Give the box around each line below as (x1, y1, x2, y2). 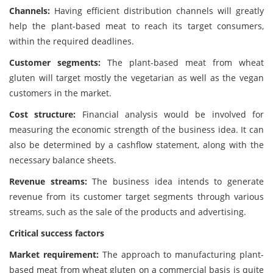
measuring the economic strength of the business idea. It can (9, 124, 264, 135)
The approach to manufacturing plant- (102, 249, 264, 260)
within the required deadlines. (9, 35, 134, 47)
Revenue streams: (9, 175, 87, 187)
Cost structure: (9, 108, 82, 120)
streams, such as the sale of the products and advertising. (9, 206, 246, 218)
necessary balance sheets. (9, 154, 116, 166)
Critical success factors (9, 227, 104, 239)
